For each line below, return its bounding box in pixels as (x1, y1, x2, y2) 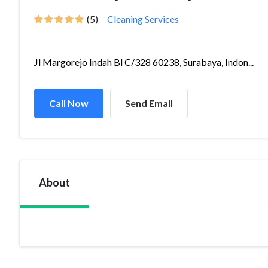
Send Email (125, 98, 173, 109)
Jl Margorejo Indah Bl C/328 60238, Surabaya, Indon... (34, 56, 254, 68)
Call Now (49, 98, 89, 109)
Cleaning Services (107, 13, 179, 25)
